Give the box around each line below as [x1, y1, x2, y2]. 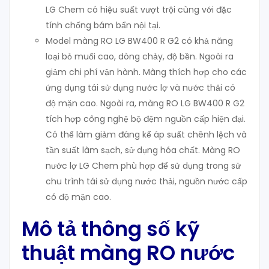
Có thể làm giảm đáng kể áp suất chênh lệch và [46, 128, 247, 141]
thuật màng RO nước [22, 238, 235, 268]
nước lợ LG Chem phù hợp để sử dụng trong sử [46, 160, 241, 172]
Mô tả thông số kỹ [22, 214, 200, 244]
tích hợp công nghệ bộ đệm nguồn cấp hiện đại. [46, 113, 246, 125]
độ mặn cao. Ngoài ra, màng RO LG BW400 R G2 [46, 97, 244, 110]
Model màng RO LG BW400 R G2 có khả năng [46, 35, 233, 47]
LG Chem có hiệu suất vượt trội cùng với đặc [46, 4, 232, 16]
